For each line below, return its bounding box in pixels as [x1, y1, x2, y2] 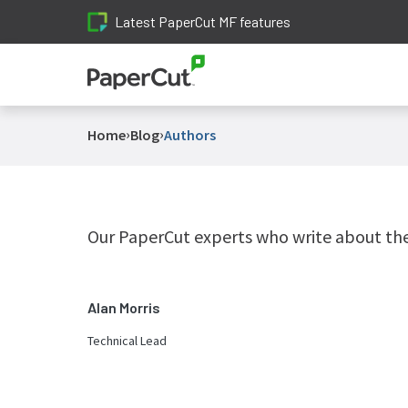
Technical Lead [87, 332, 167, 349]
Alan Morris [87, 299, 160, 316]
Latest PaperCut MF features [115, 13, 291, 30]
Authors [164, 126, 216, 144]
